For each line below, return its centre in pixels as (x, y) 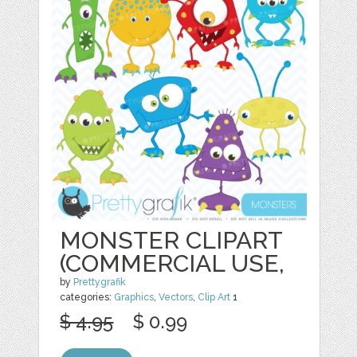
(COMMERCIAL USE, (173, 264)
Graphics (134, 298)
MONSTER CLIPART (171, 241)
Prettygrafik (100, 282)
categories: (87, 298)
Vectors (176, 298)
